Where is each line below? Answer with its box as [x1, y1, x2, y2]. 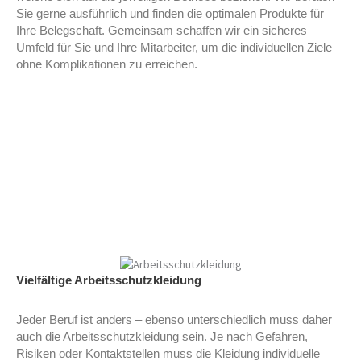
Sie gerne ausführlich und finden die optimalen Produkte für [16, 6, 324, 20]
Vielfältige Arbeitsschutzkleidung [16, 274, 201, 288]
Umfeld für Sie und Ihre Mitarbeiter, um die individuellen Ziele [16, 40, 332, 54]
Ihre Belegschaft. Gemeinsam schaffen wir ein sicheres [16, 23, 307, 37]
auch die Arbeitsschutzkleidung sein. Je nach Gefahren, [16, 330, 308, 344]
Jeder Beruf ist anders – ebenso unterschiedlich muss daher [16, 313, 332, 327]
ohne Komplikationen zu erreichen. [16, 57, 197, 71]
